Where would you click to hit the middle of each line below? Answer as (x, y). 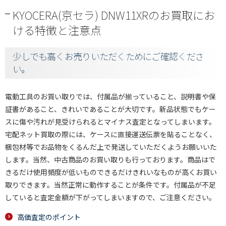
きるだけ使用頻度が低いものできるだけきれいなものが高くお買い (111, 172)
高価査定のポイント (49, 217)
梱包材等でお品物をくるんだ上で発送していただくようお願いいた (111, 147)
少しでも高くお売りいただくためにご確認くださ (108, 56)
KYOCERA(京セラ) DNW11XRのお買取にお (114, 15)
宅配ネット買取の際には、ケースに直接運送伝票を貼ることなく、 (111, 134)
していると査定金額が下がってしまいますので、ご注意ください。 (110, 197)
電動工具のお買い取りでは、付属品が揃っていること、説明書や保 (110, 96)
